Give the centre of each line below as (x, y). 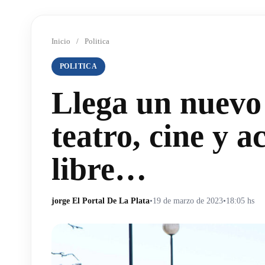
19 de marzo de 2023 (188, 201)
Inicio (61, 41)
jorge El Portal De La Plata (101, 201)
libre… (99, 169)
